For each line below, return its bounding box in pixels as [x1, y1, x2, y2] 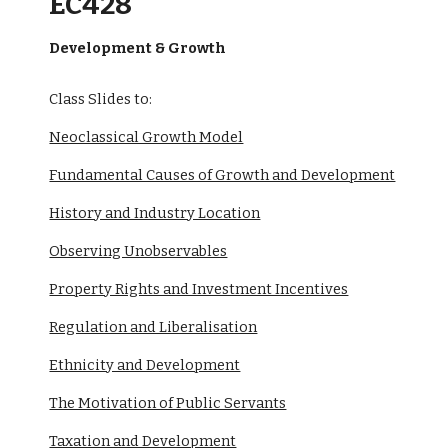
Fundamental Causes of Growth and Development [49, 166, 396, 184]
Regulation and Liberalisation [49, 318, 258, 336]
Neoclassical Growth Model [49, 128, 244, 146]
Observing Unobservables [49, 242, 228, 260]
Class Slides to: [49, 90, 153, 108]
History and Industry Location [49, 204, 261, 222]
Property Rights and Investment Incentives [49, 280, 349, 298]
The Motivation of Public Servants [49, 394, 287, 412]
